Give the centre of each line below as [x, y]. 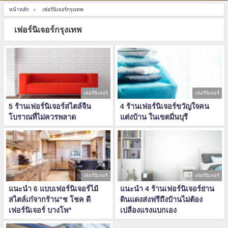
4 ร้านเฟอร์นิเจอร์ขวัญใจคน [165, 106]
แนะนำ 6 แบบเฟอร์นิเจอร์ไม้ [53, 189]
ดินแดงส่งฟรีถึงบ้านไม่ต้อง [161, 199]
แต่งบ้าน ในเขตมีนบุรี [154, 117]
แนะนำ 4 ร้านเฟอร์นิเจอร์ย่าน [167, 189]
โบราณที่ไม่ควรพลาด [42, 117]
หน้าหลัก [19, 9]
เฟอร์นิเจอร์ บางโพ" [40, 210]
